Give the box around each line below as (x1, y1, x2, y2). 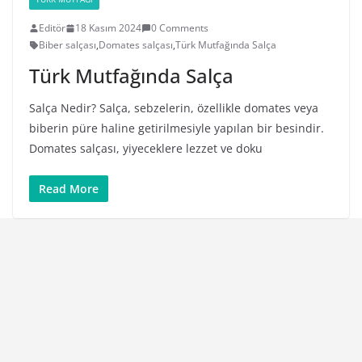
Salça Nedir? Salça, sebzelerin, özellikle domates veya (29, 100, 318, 116)
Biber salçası (39, 38, 96, 53)
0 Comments (151, 21, 208, 36)
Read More (39, 181, 99, 197)
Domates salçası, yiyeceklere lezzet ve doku (29, 141, 263, 157)
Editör (39, 21, 65, 36)
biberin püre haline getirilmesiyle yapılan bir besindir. (29, 120, 324, 137)
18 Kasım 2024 (75, 21, 141, 36)
